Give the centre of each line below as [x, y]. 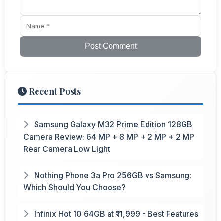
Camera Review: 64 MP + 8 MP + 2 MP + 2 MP [109, 136]
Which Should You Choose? [74, 187]
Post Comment [110, 46]
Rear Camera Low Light [67, 149]
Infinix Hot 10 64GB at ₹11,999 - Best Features [115, 213]
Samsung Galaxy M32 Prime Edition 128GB [112, 124]
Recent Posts [54, 91]
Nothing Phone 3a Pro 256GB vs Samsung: [112, 175]
